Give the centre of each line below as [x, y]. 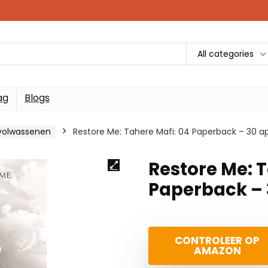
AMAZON [217, 251]
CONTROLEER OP [217, 240]
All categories [226, 54]
